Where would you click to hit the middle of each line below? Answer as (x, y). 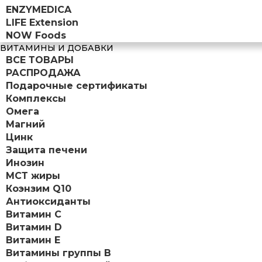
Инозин (25, 163)
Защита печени (46, 150)
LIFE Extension (42, 22)
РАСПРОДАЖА (43, 73)
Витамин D (34, 227)
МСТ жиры (33, 175)
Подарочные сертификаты (77, 85)
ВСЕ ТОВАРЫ (40, 60)
